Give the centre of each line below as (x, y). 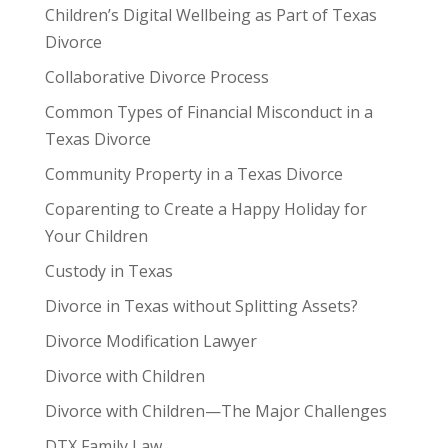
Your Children (96, 235)
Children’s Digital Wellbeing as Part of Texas (210, 14)
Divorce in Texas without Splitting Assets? (201, 305)
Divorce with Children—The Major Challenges (215, 410)
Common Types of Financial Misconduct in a (208, 111)
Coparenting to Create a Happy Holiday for (205, 208)
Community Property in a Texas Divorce (193, 173)
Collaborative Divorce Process (156, 76)
